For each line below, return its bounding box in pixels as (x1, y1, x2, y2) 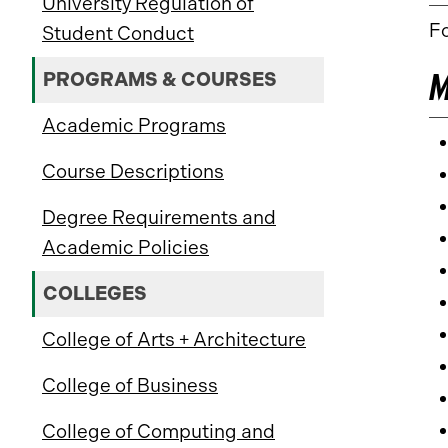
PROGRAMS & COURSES (43, 68, 277, 91)
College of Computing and (42, 420, 275, 443)
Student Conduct (42, 22, 194, 45)
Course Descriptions (42, 160, 224, 183)
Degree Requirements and (42, 206, 276, 229)
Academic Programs (42, 114, 226, 137)
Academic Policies (42, 236, 209, 259)
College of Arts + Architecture (42, 328, 306, 351)
